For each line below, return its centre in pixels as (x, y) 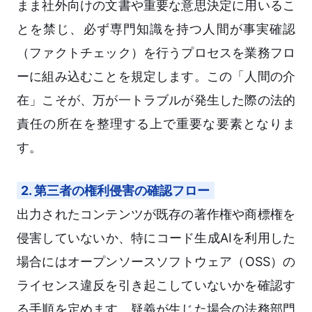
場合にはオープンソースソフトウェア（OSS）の (156, 262)
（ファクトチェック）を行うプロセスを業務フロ (156, 53)
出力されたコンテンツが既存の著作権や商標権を (156, 214)
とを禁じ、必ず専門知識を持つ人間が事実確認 (156, 29)
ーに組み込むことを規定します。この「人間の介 (156, 77)
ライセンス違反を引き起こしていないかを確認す (156, 286)
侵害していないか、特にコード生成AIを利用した (156, 238)
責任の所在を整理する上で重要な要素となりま (156, 124)
